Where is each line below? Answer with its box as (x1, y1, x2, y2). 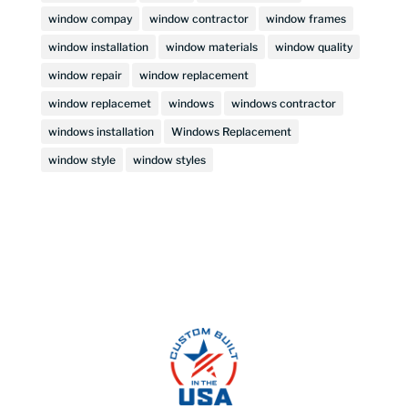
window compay (47, 11, 132, 25)
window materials (165, 39, 258, 54)
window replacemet (47, 96, 151, 110)
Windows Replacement (170, 124, 291, 138)
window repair (47, 67, 122, 82)
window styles (132, 152, 206, 167)
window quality (274, 39, 352, 54)
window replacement (138, 67, 249, 82)
